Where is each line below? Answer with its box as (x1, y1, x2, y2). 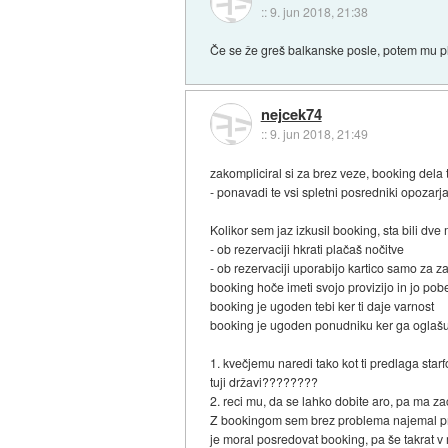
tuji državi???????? (210, 372, 319, 390)
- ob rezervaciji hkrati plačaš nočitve (210, 239, 405, 257)
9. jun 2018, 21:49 (269, 125, 368, 143)
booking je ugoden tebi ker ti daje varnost (210, 296, 435, 314)
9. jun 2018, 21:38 (269, 2, 368, 20)
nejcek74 (260, 103, 322, 126)
